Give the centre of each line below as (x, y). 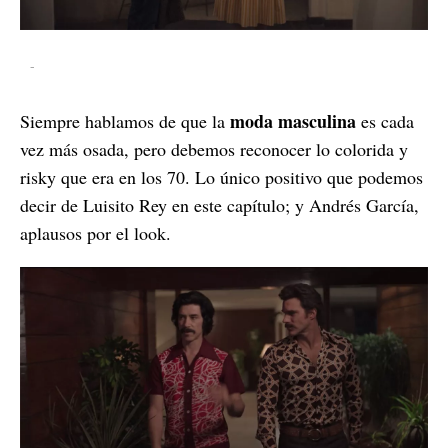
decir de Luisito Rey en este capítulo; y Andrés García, (219, 204)
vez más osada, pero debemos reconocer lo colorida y (214, 148)
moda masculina (293, 120)
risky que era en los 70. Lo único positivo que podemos (221, 176)
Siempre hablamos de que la (125, 120)
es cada (385, 120)
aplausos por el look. (95, 232)
